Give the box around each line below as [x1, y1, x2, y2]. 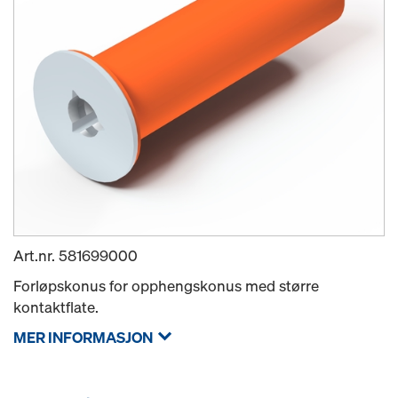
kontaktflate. [13, 297, 99, 317]
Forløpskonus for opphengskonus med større [13, 275, 319, 296]
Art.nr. [13, 245, 59, 266]
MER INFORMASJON [13, 327, 153, 347]
